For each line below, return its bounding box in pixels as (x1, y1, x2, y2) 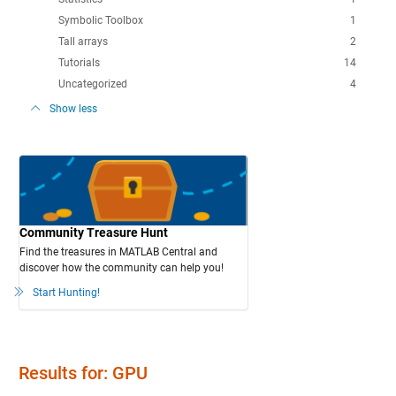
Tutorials (57, 56, 100, 69)
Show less (49, 102, 97, 115)
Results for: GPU (18, 362, 148, 384)
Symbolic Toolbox (57, 13, 143, 27)
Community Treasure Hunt (19, 225, 168, 240)
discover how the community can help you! (19, 261, 224, 274)
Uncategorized (57, 77, 127, 90)
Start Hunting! (32, 286, 100, 299)
